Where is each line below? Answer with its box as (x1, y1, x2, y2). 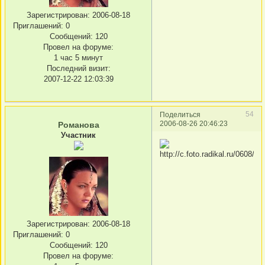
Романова (57, 120, 99, 130)
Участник (61, 131, 96, 140)
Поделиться (160, 111, 201, 119)
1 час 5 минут (54, 53, 103, 62)
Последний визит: (46, 63, 111, 73)
